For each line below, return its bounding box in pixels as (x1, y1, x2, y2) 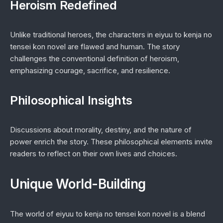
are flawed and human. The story (66, 42, 180, 51)
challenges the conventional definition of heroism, (10, 54, 179, 63)
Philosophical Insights (10, 93, 132, 108)
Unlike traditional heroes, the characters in (10, 30, 155, 39)
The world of (10, 209, 56, 219)
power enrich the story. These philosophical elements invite (10, 137, 213, 146)
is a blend (171, 209, 205, 219)
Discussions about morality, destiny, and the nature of (10, 125, 192, 134)
